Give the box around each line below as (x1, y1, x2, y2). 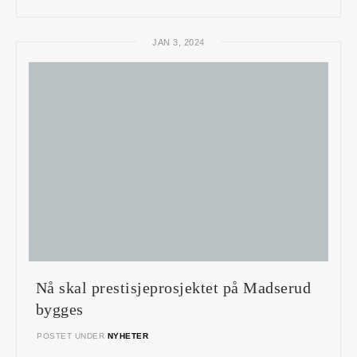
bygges (35, 300, 84, 318)
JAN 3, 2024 (152, 37, 205, 47)
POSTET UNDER (37, 331, 108, 340)
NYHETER (107, 331, 148, 340)
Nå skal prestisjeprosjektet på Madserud (35, 278, 311, 296)
